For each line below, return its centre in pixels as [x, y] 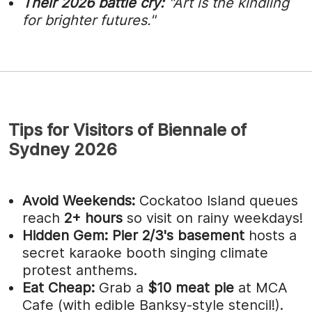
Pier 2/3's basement [180, 235]
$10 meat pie [193, 287]
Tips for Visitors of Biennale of [127, 130]
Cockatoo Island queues [219, 200]
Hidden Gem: [65, 235]
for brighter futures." [89, 20]
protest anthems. [80, 270]
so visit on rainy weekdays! [215, 218]
